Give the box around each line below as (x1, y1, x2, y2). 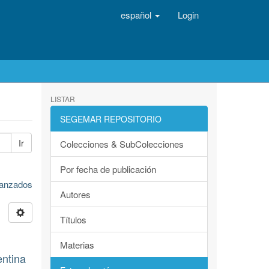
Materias (59, 238, 94, 251)
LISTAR (50, 94, 75, 104)
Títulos (59, 213, 86, 226)
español (121, 8, 154, 21)
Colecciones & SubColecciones (59, 138, 184, 150)
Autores (59, 188, 91, 201)
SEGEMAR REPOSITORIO (59, 113, 162, 125)
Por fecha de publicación (59, 163, 156, 175)
